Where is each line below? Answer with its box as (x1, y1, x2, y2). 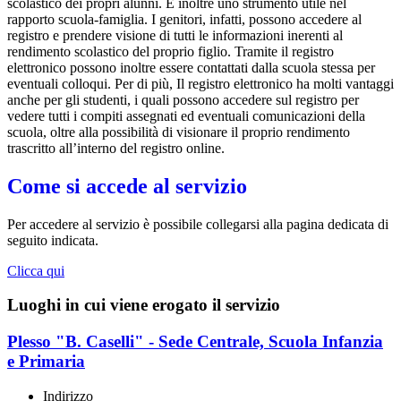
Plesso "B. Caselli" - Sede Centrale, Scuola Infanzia (7, 332, 383, 352)
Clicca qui (7, 262, 64, 278)
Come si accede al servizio (7, 174, 247, 198)
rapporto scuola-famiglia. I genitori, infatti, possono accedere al (7, 11, 362, 27)
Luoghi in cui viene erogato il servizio (7, 295, 280, 315)
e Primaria (7, 352, 85, 371)
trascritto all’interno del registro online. (7, 140, 225, 156)
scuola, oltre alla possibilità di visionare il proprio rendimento (7, 124, 350, 140)
